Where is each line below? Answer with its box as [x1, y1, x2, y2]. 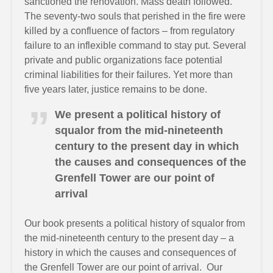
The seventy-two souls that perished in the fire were [24, 11, 246, 21]
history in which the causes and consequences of [24, 247, 236, 258]
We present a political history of [55, 108, 221, 121]
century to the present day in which [55, 140, 239, 152]
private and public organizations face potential [24, 55, 222, 65]
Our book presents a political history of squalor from [24, 218, 245, 229]
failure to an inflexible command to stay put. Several [24, 40, 246, 51]
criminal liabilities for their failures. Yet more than [24, 69, 233, 80]
